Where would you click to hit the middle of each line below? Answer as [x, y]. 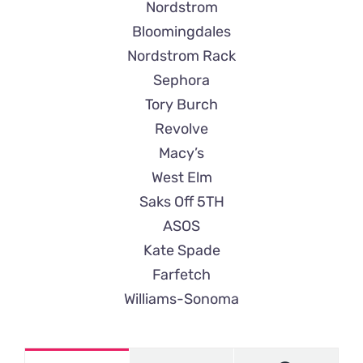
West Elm [181, 177]
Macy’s [181, 153]
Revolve [181, 129]
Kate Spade [181, 250]
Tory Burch [181, 105]
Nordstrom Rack [181, 56]
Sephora [181, 80]
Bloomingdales [181, 32]
